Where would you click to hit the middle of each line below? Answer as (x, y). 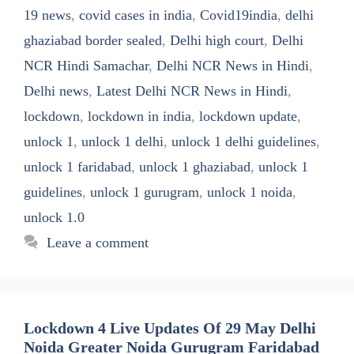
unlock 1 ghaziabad (195, 167)
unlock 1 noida (250, 192)
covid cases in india (136, 15)
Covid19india (239, 15)
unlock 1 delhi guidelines (244, 142)
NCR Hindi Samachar (86, 66)
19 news (47, 15)
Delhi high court (217, 41)
